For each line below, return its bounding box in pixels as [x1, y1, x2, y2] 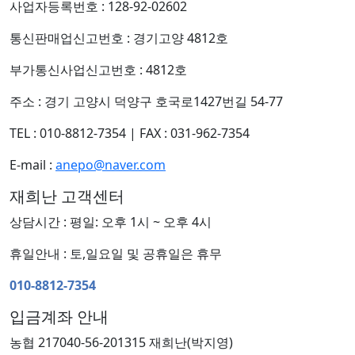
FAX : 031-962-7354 [139, 124, 250, 142]
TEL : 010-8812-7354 [10, 124, 126, 142]
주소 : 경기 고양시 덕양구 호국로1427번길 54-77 [10, 93, 283, 110]
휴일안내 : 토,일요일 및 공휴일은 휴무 [10, 245, 222, 262]
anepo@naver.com [55, 156, 166, 174]
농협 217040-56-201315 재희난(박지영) [10, 334, 233, 351]
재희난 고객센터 [10, 185, 124, 207]
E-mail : [10, 156, 55, 174]
